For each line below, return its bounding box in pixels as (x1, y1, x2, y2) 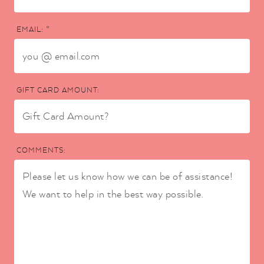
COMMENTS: (16, 144, 66, 155)
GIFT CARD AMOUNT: (16, 84, 100, 95)
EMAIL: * (16, 24, 50, 35)
